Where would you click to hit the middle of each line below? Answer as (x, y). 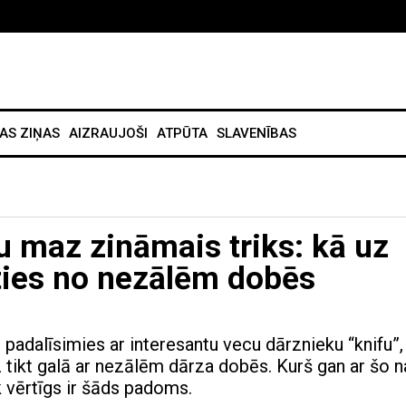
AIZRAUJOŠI (108, 134)
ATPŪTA (182, 134)
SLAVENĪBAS (256, 134)
